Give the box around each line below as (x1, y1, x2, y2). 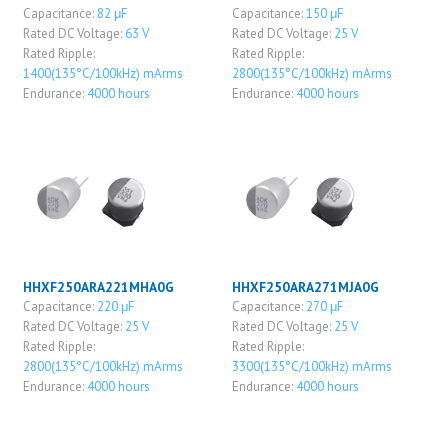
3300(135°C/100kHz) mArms (231, 358, 392, 376)
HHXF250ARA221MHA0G (22, 278, 174, 297)
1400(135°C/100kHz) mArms (22, 64, 183, 82)
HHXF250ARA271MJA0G (231, 278, 379, 297)
